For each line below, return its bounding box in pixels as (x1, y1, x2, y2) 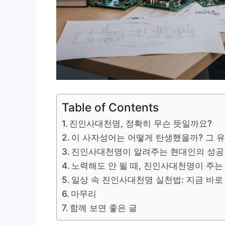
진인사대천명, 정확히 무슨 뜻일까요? (69, 118, 212, 129)
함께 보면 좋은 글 (70, 202, 138, 213)
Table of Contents (62, 100, 159, 115)
